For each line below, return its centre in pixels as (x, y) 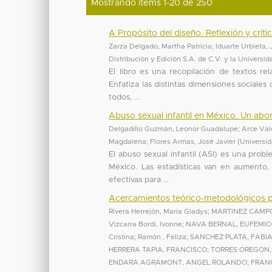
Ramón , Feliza (162, 237)
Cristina (122, 237)
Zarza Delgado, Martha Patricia (161, 46)
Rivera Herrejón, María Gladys (158, 211)
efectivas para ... (139, 180)
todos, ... (124, 97)
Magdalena (128, 141)
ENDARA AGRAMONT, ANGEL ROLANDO (178, 262)
